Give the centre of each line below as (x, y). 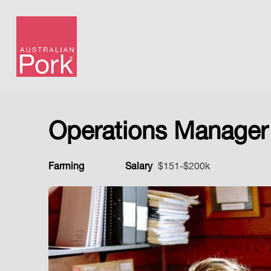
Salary (139, 168)
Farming (66, 168)
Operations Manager (158, 134)
